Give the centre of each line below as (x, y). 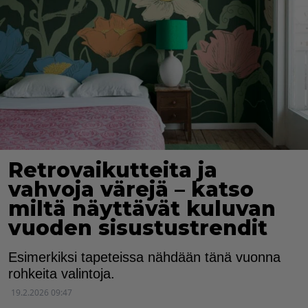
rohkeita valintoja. (62, 273)
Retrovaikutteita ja (113, 170)
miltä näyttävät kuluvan (142, 208)
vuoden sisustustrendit (138, 228)
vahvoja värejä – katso (131, 189)
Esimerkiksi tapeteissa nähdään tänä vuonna (144, 257)
